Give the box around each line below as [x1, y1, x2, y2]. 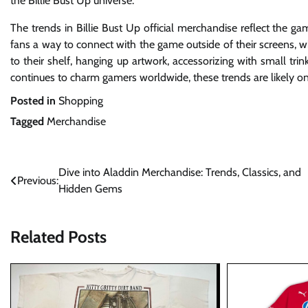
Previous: [17, 174, 58, 188]
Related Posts [10, 227, 107, 247]
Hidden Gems [58, 182, 122, 196]
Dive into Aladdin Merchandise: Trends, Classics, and [58, 166, 301, 179]
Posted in [10, 94, 58, 108]
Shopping [58, 94, 103, 108]
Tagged [10, 115, 47, 129]
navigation [10, 190, 84, 211]
